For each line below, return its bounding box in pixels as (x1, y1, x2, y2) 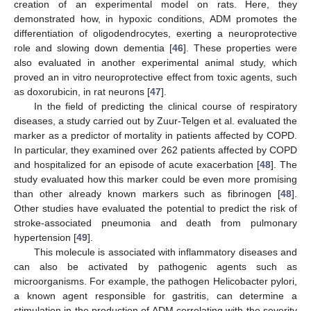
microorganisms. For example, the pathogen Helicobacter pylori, (14, 275, 297, 287)
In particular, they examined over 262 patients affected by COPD (14, 144, 297, 155)
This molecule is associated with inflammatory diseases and (33, 246, 297, 258)
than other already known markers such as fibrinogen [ (14, 187, 280, 199)
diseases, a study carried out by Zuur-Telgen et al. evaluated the (14, 115, 297, 126)
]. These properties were (183, 42, 297, 53)
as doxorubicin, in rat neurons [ (14, 85, 150, 97)
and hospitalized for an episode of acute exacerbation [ (14, 158, 260, 170)
